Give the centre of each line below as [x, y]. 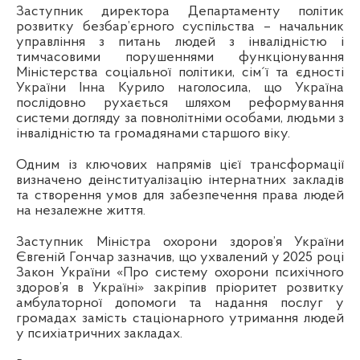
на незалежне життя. [81, 211]
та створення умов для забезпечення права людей [180, 196]
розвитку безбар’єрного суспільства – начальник [180, 27]
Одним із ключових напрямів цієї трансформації [180, 166]
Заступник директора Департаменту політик [180, 12]
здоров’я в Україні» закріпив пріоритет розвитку [180, 288]
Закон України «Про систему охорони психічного [180, 273]
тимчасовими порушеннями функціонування [180, 58]
